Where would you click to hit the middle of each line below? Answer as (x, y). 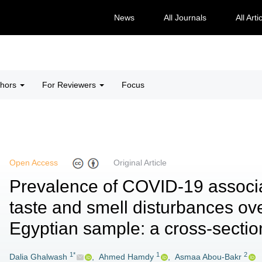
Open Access (34, 163)
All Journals (185, 18)
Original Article (140, 163)
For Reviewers (70, 85)
